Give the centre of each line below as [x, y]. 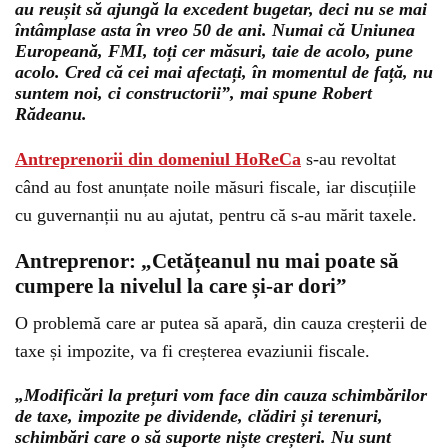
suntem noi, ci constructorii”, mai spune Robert [193, 93]
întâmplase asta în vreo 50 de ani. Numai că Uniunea [215, 30]
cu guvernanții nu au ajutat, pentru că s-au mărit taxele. [216, 215]
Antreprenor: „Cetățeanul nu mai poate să [207, 261]
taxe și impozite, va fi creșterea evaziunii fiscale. [192, 351]
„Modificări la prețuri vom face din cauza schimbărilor [221, 395]
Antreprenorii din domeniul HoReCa [158, 159]
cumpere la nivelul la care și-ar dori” [181, 286]
